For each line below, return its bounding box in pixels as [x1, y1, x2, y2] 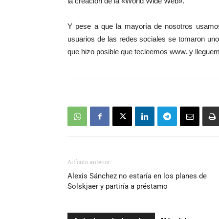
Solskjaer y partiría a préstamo [67, 182, 168, 191]
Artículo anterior [67, 159, 110, 166]
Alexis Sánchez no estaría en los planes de [67, 172, 207, 181]
